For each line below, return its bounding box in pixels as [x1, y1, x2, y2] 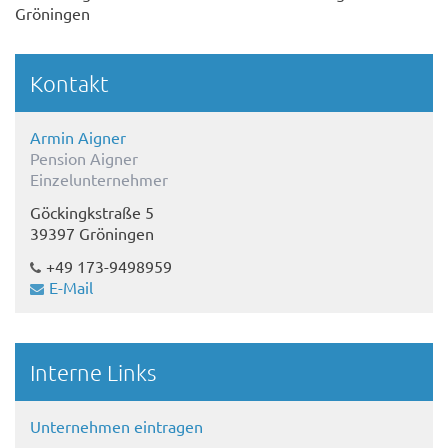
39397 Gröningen [30, 222, 154, 243]
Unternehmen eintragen [30, 415, 203, 436]
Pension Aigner [30, 147, 138, 168]
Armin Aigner [30, 126, 126, 147]
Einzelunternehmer [30, 168, 168, 189]
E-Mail [49, 276, 93, 297]
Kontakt [30, 69, 109, 96]
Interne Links [30, 358, 156, 385]
